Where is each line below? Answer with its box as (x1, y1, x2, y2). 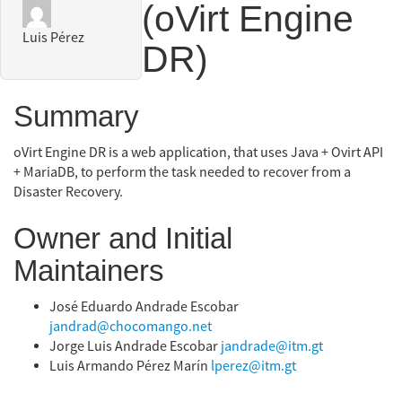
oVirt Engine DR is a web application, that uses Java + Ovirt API (13, 144, 383, 162)
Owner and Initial (13, 221, 232, 255)
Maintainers (13, 253, 164, 287)
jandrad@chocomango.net (49, 318, 212, 336)
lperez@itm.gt (211, 357, 296, 375)
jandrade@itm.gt (221, 337, 323, 355)
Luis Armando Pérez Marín (49, 357, 211, 375)
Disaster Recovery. (13, 183, 123, 202)
